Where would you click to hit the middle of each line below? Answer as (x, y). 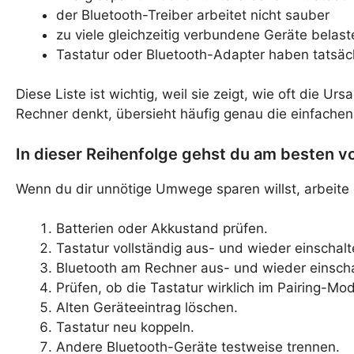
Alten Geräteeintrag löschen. (147, 308)
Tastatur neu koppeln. (125, 328)
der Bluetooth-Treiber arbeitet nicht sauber (193, 15)
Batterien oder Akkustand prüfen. (162, 229)
